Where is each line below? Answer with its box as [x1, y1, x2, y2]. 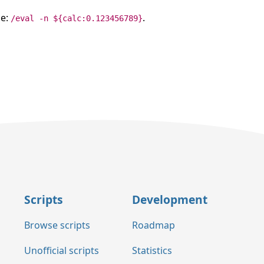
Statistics [132, 244, 172, 258]
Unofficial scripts [24, 244, 99, 258]
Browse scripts [24, 219, 90, 232]
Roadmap [132, 219, 175, 232]
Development [132, 191, 207, 207]
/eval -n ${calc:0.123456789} [11, 13, 143, 23]
